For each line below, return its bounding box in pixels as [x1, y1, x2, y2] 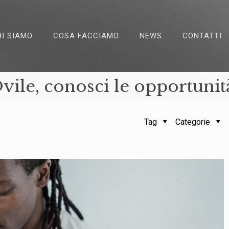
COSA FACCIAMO [53, 31, 119, 40]
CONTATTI [182, 31, 222, 40]
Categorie [175, 117, 213, 127]
